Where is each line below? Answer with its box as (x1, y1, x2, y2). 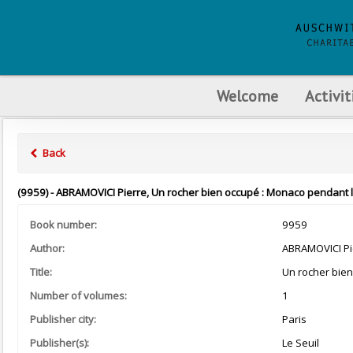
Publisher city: (30, 312, 96, 326)
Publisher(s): (30, 336, 89, 350)
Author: (30, 241, 65, 255)
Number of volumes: (30, 288, 127, 303)
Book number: (30, 217, 97, 232)
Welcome (216, 86, 278, 106)
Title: (30, 265, 52, 279)
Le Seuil (281, 336, 319, 350)
